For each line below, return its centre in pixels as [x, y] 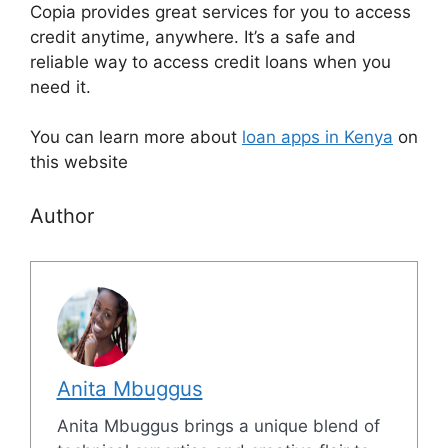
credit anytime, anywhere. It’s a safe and [193, 36]
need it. [60, 86]
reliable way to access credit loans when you [210, 61]
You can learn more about [136, 137]
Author [62, 215]
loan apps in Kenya [317, 137]
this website [79, 162]
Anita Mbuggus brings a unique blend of [218, 426]
